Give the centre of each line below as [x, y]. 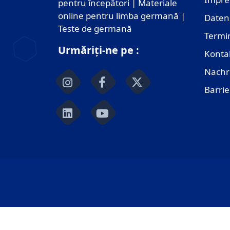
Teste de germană [95, 28]
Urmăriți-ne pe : [98, 50]
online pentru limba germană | [121, 15]
